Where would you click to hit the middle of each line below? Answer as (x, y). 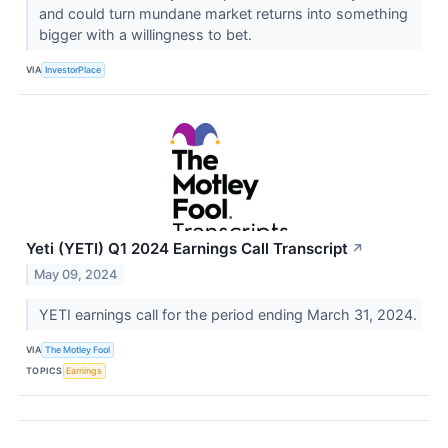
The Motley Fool (78, 350)
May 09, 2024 (76, 274)
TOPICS (44, 371)
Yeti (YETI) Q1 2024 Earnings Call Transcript (187, 248)
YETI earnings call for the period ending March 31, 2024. (229, 314)
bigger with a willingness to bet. (147, 34)
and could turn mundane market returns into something (223, 13)
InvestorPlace (73, 70)
